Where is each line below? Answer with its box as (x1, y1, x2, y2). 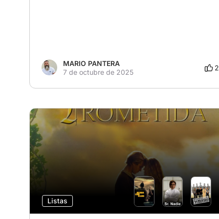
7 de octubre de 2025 (63, 68, 133, 77)
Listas (47, 197, 67, 205)
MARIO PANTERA (63, 59, 120, 68)
